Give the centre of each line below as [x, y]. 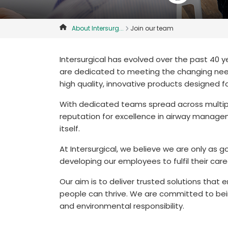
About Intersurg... [97, 28]
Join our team [152, 28]
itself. [70, 129]
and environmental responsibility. [122, 206]
